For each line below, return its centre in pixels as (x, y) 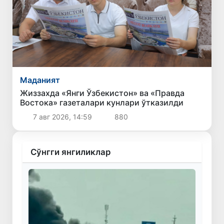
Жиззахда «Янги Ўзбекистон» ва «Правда (102, 93)
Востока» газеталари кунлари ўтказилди (102, 102)
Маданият (40, 80)
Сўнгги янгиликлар (70, 152)
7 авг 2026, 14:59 (62, 116)
